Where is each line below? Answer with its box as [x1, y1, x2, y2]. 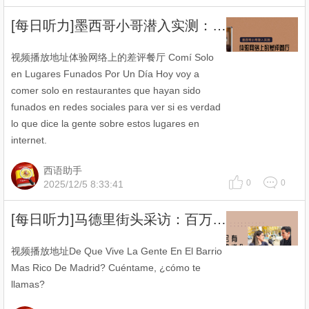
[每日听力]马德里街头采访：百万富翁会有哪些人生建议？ [212, 212, 226, 227]
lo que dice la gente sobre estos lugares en [11, 118, 199, 129]
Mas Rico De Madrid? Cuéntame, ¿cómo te [11, 262, 201, 273]
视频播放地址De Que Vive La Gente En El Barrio [11, 246, 222, 257]
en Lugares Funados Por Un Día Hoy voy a [11, 68, 199, 79]
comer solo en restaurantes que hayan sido [11, 85, 201, 96]
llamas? [11, 279, 45, 290]
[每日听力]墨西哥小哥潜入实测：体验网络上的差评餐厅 [212, 18, 226, 33]
